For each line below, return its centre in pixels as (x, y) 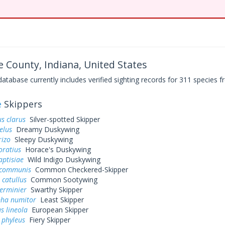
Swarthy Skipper (54, 190)
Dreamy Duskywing (45, 129)
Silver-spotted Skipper (63, 119)
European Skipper (58, 210)
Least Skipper (60, 200)
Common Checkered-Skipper (79, 170)
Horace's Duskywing (56, 149)
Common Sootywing (62, 180)
